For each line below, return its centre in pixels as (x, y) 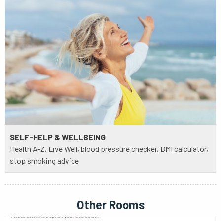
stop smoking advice (44, 160)
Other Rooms (110, 205)
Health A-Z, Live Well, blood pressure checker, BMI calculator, (109, 148)
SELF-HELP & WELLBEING (58, 137)
